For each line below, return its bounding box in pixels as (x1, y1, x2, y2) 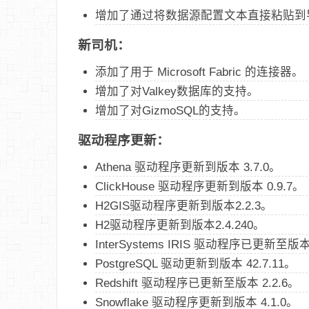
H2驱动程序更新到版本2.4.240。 (95, 218, 265, 231)
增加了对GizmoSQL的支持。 (95, 103, 246, 117)
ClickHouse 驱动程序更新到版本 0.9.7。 (95, 179, 304, 192)
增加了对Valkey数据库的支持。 (95, 84, 259, 97)
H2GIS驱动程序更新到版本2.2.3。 (95, 199, 272, 212)
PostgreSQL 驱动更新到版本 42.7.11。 (95, 257, 296, 270)
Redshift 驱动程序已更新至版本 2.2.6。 (95, 276, 299, 289)
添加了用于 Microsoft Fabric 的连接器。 (95, 65, 303, 78)
